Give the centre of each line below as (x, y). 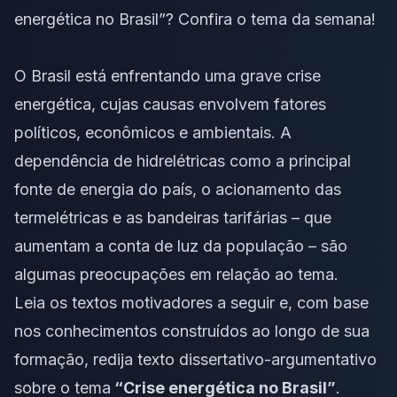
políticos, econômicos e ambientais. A (153, 132)
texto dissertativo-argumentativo (257, 359)
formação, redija (76, 359)
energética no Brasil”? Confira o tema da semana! (195, 19)
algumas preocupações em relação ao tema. (176, 274)
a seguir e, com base (291, 302)
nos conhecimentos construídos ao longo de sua (192, 331)
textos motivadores (142, 302)
